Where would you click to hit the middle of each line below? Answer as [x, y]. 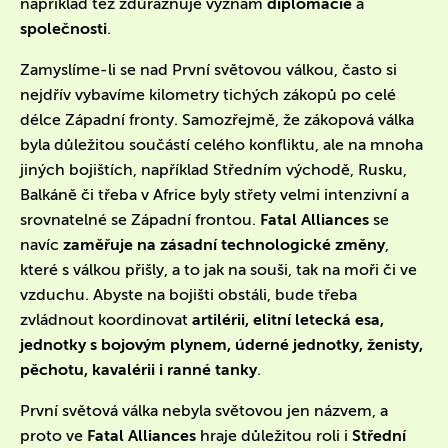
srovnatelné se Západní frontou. [140, 219]
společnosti [63, 28]
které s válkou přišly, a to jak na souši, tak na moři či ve [218, 269]
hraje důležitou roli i [274, 435]
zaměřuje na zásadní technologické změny [224, 244]
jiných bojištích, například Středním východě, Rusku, [213, 169]
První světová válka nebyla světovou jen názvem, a [204, 410]
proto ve [53, 435]
